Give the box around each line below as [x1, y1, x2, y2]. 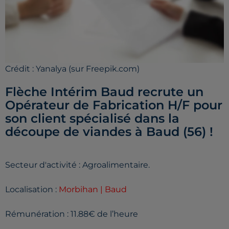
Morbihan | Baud [59, 185, 127, 194]
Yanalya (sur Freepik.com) [36, 64, 140, 74]
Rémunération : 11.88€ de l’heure [5, 209, 138, 219]
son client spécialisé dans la [5, 111, 179, 126]
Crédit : [5, 64, 36, 74]
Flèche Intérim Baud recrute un [5, 84, 203, 99]
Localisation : [5, 185, 59, 194]
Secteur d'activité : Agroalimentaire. [5, 160, 150, 170]
